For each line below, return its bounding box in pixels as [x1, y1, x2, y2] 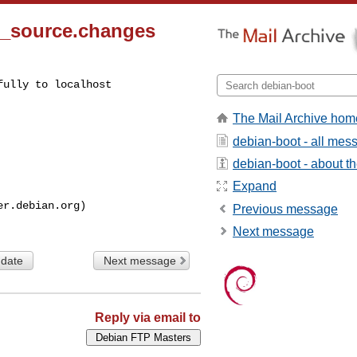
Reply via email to [95, 310, 201, 324]
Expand [233, 179, 277, 194]
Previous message [233, 202, 338, 216]
